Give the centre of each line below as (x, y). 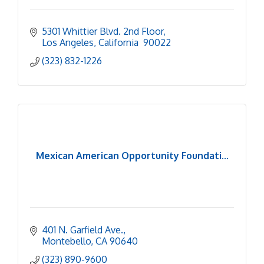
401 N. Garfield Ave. (82, 230)
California (120, 42)
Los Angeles (68, 42)
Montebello (66, 241)
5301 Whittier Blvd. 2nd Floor (103, 31)
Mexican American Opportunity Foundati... (132, 156)
